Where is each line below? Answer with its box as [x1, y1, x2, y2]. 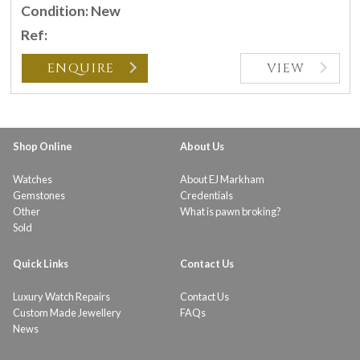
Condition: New [20, 2, 121, 20]
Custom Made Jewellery [13, 306, 121, 320]
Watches [13, 172, 52, 186]
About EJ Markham [179, 172, 264, 186]
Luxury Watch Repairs [13, 290, 110, 304]
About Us [179, 139, 224, 153]
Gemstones [13, 188, 65, 202]
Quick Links [13, 257, 68, 271]
